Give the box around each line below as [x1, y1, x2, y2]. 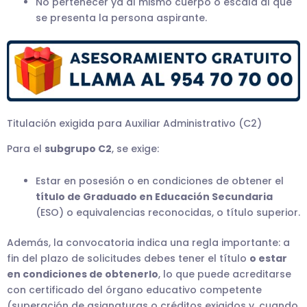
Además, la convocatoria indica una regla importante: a [7, 236, 290, 250]
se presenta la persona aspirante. [36, 10, 207, 25]
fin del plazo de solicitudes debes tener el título [7, 251, 249, 266]
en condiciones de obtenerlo [7, 267, 158, 282]
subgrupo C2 [45, 141, 112, 156]
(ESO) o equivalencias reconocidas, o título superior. [36, 206, 300, 220]
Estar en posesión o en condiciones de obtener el [36, 174, 284, 188]
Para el [7, 141, 45, 156]
